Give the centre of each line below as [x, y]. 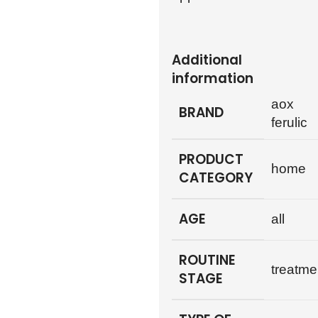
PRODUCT [211, 160]
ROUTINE [207, 261]
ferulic [289, 123]
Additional [207, 60]
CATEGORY [215, 178]
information [212, 79]
